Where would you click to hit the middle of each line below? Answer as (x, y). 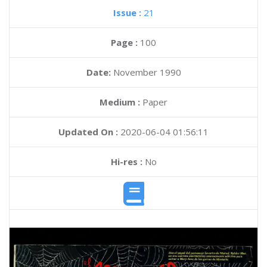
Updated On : (88, 132)
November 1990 (147, 72)
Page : (125, 42)
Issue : (128, 13)
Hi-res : (126, 162)
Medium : (120, 102)
